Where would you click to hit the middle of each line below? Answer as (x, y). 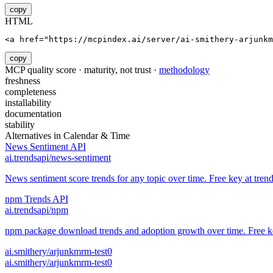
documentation (33, 114)
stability (20, 125)
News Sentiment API (45, 147)
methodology (184, 70)
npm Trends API (37, 199)
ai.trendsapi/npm (37, 210)
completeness (30, 92)
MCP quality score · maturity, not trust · (82, 70)
